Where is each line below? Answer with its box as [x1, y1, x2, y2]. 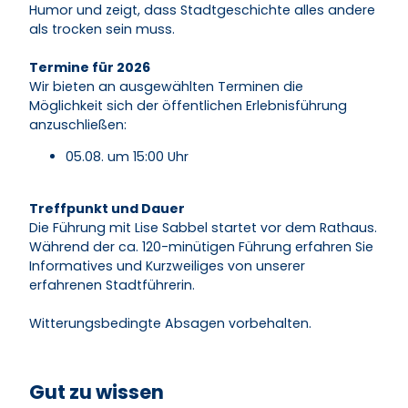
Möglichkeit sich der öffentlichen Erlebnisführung [29, 97, 347, 116]
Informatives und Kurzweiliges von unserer [29, 256, 305, 275]
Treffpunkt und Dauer [29, 199, 185, 218]
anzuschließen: [29, 116, 127, 135]
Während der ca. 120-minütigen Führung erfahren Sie [29, 237, 373, 256]
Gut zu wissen [29, 379, 164, 406]
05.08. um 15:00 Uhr [66, 148, 189, 167]
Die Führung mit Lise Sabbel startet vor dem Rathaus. [29, 218, 377, 237]
